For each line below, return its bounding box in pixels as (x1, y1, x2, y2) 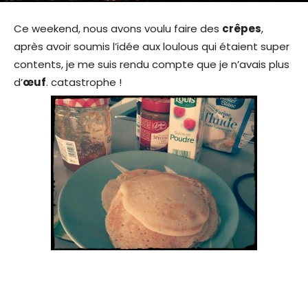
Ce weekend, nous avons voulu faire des (14, 21, 222, 36)
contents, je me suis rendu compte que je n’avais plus (14, 57, 289, 72)
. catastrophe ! (46, 75, 122, 90)
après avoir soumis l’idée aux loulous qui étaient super (14, 39, 289, 54)
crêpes (222, 21, 261, 36)
